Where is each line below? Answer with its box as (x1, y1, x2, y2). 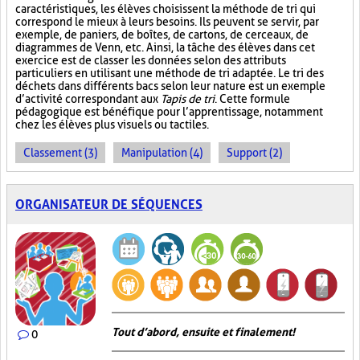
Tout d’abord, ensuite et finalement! (112, 325, 295, 338)
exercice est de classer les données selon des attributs (15, 54, 286, 67)
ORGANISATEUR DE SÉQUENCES (15, 197, 202, 212)
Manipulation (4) (121, 146, 202, 159)
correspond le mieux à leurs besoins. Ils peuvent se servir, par (15, 15, 319, 28)
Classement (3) (23, 146, 97, 159)
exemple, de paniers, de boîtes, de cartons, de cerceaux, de (15, 28, 309, 41)
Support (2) (227, 146, 282, 159)
